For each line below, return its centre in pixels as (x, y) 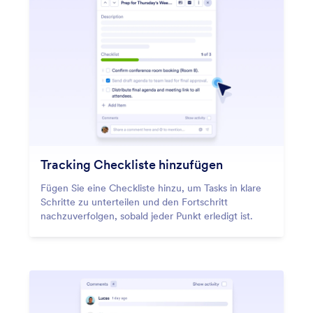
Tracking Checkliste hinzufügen (132, 165)
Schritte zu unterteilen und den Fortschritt (134, 202)
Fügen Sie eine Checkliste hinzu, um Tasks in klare (151, 188)
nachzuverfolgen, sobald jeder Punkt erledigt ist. (147, 216)
